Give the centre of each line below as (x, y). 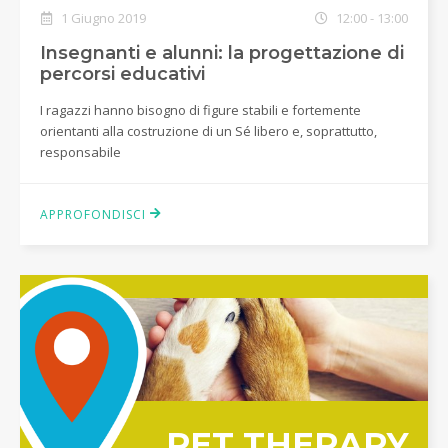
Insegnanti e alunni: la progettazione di (222, 53)
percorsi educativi (122, 74)
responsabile (80, 152)
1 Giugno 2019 (102, 18)
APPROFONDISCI (95, 214)
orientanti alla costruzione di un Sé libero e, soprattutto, (208, 131)
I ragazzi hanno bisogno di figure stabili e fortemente (200, 110)
